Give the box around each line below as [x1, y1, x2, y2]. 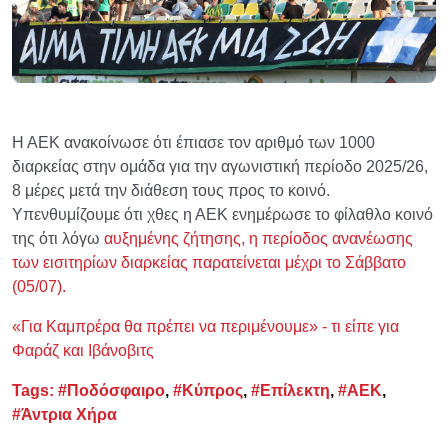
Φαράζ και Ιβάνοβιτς [12, 341, 154, 359]
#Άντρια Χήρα [12, 405, 117, 423]
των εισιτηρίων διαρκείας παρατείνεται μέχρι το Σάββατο [12, 253, 406, 271]
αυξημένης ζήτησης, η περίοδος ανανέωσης [100, 229, 413, 247]
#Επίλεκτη [251, 381, 330, 399]
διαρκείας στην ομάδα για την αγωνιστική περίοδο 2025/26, [12, 157, 428, 175]
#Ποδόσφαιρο [58, 381, 165, 399]
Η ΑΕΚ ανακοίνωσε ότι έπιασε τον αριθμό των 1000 [12, 133, 375, 151]
